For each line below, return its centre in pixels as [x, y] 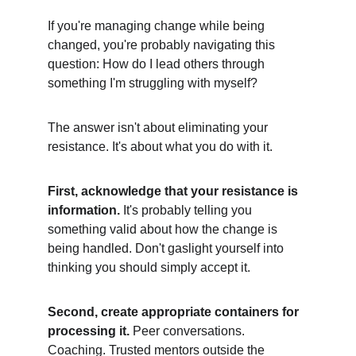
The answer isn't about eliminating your [159, 128]
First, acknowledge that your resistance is [174, 191]
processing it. [89, 331]
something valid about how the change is [164, 229]
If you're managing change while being [158, 26]
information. [84, 210]
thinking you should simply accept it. [149, 267]
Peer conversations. [189, 331]
